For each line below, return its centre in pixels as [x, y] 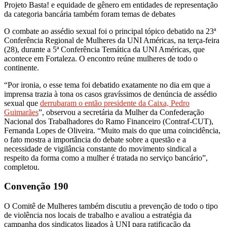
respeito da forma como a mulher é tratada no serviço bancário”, [106, 158]
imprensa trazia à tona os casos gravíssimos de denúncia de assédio [110, 94]
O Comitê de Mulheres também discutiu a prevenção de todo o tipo [111, 206]
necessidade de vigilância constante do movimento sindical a [100, 148]
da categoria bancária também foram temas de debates [90, 14]
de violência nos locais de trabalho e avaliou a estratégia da [98, 215]
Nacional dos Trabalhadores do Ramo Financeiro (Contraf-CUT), [109, 121]
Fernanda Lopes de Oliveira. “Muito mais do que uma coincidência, [112, 130]
